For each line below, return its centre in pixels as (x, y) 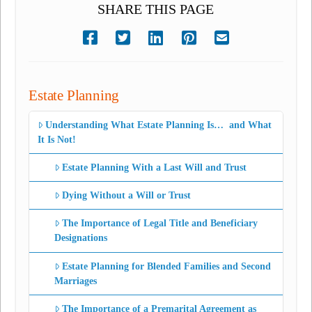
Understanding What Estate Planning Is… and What (159, 125)
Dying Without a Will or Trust (127, 196)
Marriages (75, 281)
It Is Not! (57, 139)
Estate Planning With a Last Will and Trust (155, 168)
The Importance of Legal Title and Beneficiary (160, 224)
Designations (80, 238)
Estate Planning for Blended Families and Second (167, 266)
